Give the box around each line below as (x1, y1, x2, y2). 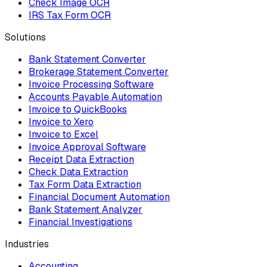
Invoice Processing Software (29, 77, 154, 91)
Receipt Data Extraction (29, 153, 134, 166)
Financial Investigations (29, 215, 132, 228)
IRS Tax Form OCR (29, 8, 111, 21)
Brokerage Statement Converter (29, 65, 169, 78)
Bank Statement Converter (29, 52, 146, 66)
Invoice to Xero (29, 115, 94, 128)
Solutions (5, 30, 46, 44)
